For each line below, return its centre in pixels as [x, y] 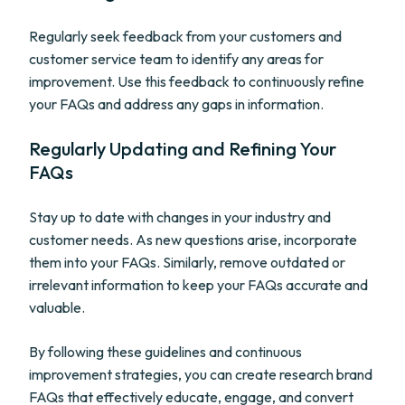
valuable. [57, 307]
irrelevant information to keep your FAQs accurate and [198, 285]
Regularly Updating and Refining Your [183, 149]
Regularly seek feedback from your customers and [185, 36]
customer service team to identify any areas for [176, 59]
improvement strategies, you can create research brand [201, 374]
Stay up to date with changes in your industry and [180, 217]
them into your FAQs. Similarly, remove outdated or [187, 262]
